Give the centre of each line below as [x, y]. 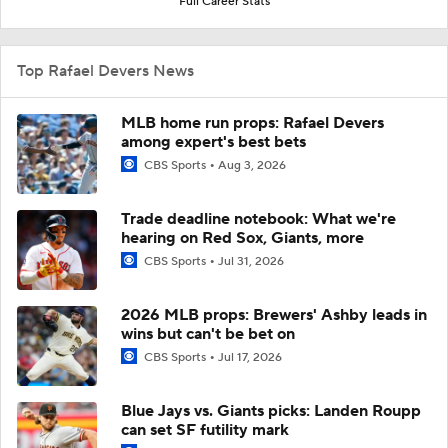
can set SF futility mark [205, 429]
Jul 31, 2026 [251, 261]
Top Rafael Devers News [105, 70]
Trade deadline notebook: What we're [258, 218]
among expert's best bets [213, 141]
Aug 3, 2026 [252, 165]
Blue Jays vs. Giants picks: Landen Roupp [271, 410]
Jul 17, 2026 [250, 357]
